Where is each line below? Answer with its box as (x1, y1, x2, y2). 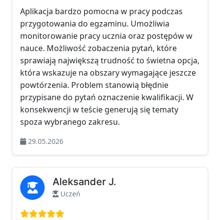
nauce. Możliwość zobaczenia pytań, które (20, 43, 177, 54)
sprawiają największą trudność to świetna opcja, (20, 55, 199, 66)
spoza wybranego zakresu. (20, 116, 120, 127)
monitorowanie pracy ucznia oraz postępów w (20, 30, 192, 41)
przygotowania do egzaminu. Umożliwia (20, 18, 169, 29)
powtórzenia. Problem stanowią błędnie (20, 80, 168, 90)
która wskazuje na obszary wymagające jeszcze (20, 67, 196, 78)
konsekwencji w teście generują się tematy (20, 104, 178, 115)
